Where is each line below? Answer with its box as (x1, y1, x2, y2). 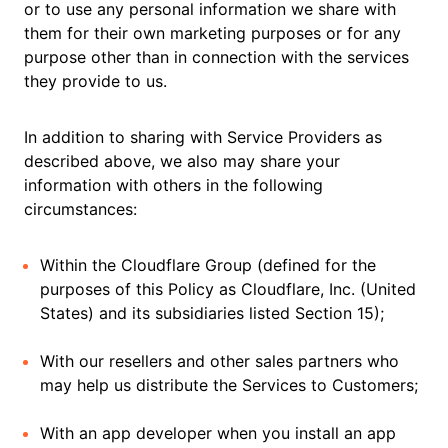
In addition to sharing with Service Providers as (24, 127, 382, 147)
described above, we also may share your (24, 151, 340, 171)
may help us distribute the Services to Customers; (40, 375, 418, 395)
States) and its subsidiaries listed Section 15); (40, 303, 384, 323)
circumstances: (24, 199, 137, 219)
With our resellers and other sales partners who (40, 351, 399, 371)
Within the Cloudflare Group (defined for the (40, 255, 376, 275)
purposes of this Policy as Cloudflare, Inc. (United (40, 279, 416, 299)
